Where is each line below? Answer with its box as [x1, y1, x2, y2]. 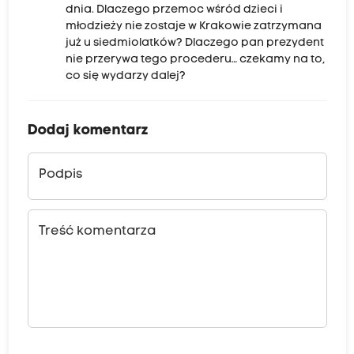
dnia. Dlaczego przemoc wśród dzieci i [65, 4, 283, 17]
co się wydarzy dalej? [65, 70, 186, 83]
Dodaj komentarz [27, 123, 149, 139]
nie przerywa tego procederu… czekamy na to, [65, 54, 325, 66]
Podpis [38, 168, 82, 182]
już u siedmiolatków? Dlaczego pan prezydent [65, 37, 324, 50]
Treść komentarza [38, 225, 156, 239]
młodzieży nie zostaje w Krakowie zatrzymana [65, 21, 322, 33]
